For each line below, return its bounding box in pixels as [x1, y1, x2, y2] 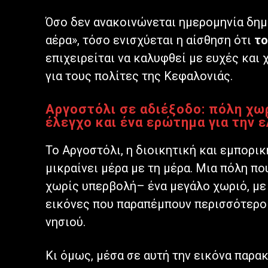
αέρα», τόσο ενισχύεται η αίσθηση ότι [45, 33, 254, 48]
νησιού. [45, 215, 86, 230]
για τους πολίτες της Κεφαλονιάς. [45, 69, 233, 84]
